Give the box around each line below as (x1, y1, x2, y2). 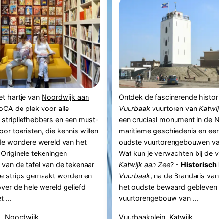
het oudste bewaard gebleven (119, 183, 218, 192)
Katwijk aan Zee (119, 160, 171, 169)
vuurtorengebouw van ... (119, 194, 199, 203)
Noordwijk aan (41, 93, 89, 102)
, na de (150, 172, 175, 180)
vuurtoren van (150, 104, 199, 113)
